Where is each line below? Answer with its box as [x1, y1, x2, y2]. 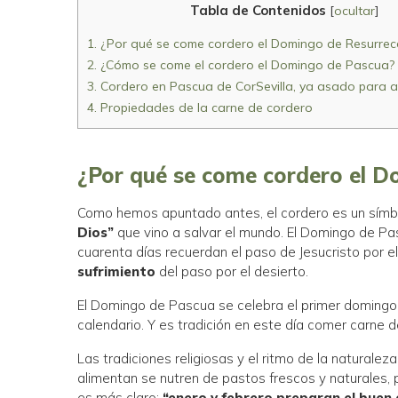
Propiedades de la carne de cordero [97, 99, 314, 116]
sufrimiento [77, 263, 156, 281]
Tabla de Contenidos [189, 2, 326, 20]
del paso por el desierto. [155, 263, 309, 281]
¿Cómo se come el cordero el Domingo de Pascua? [97, 57, 395, 74]
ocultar [333, 3, 375, 20]
